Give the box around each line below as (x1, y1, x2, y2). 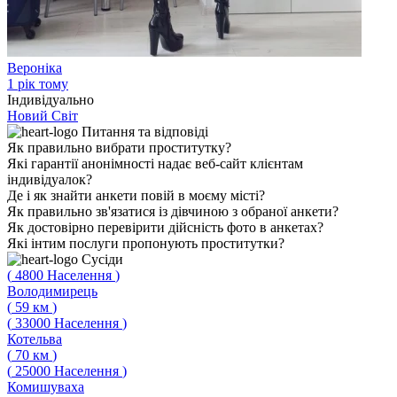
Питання (82, 124, 138, 139)
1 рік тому (7, 76, 68, 91)
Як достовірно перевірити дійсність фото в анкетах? (7, 220, 323, 235)
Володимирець (7, 284, 97, 299)
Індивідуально (7, 92, 94, 107)
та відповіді (138, 124, 208, 139)
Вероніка (7, 60, 62, 75)
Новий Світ (7, 108, 78, 123)
